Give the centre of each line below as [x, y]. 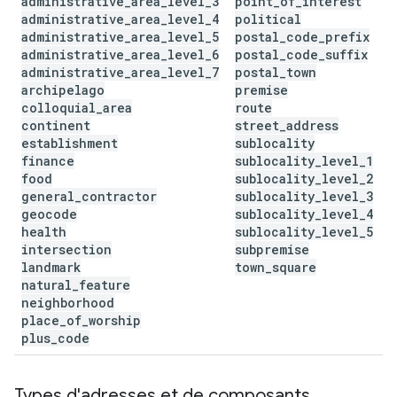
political [268, 19]
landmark [51, 267]
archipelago [63, 90]
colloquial [58, 108]
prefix [347, 37]
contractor [119, 196]
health [44, 232]
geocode [49, 214]
